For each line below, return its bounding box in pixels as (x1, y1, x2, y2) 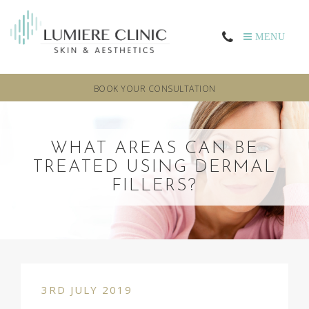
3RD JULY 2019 (41, 282, 132, 297)
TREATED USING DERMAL (33, 158, 276, 176)
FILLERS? (112, 177, 197, 195)
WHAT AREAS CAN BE (50, 139, 259, 157)
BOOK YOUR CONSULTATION (93, 82, 216, 94)
